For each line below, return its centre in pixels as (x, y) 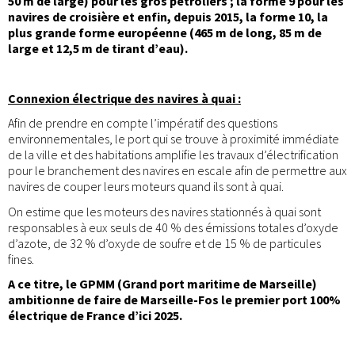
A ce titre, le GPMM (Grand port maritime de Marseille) (162, 283)
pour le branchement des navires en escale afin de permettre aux (177, 171)
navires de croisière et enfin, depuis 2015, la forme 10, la (168, 16)
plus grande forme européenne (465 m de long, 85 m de (165, 32)
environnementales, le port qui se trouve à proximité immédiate (174, 139)
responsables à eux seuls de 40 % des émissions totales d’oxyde (173, 227)
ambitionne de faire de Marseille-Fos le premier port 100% (174, 299)
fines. (21, 259)
